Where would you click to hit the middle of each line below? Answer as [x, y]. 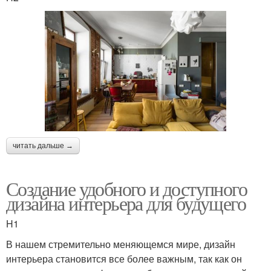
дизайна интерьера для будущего [126, 203]
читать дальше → [43, 146]
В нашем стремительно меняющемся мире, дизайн [121, 244]
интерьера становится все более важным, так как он [124, 259]
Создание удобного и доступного [126, 189]
